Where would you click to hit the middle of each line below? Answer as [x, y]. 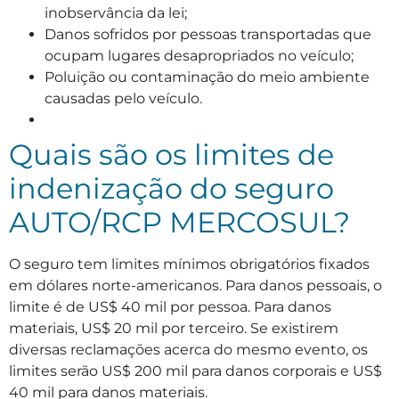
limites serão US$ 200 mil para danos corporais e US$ [195, 371]
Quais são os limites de [171, 155]
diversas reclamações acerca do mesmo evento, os [188, 350]
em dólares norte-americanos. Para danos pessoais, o [195, 286]
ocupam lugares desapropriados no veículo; [199, 56]
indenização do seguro [171, 189]
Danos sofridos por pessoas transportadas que [208, 35]
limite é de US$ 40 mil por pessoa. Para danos [170, 307]
